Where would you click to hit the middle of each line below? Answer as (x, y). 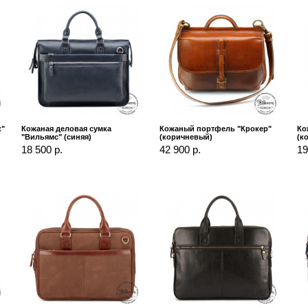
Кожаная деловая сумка (66, 128)
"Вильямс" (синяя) (56, 136)
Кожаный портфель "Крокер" (215, 128)
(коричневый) (186, 136)
